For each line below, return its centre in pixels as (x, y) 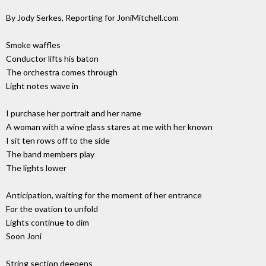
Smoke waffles (33, 45)
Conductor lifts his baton (52, 59)
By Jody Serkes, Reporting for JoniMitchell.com (92, 17)
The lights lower (36, 168)
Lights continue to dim (47, 223)
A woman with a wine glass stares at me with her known (109, 127)
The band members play (50, 154)
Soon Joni (24, 236)
